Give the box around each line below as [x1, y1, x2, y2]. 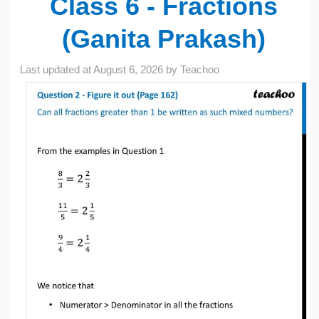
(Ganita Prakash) [61, 23, 266, 53]
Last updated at [20, 63, 94, 75]
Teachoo [180, 63, 220, 75]
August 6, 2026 [93, 63, 164, 75]
